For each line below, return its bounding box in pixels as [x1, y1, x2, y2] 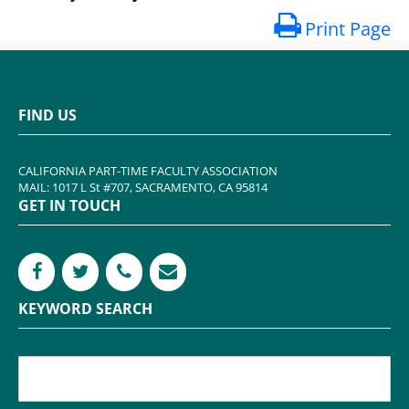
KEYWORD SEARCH [18, 299, 152, 320]
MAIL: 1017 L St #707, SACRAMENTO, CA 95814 [18, 179, 267, 196]
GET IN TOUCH [18, 195, 121, 216]
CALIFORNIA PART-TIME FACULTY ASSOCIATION [18, 163, 278, 180]
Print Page [305, 16, 391, 42]
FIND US [18, 105, 77, 126]
